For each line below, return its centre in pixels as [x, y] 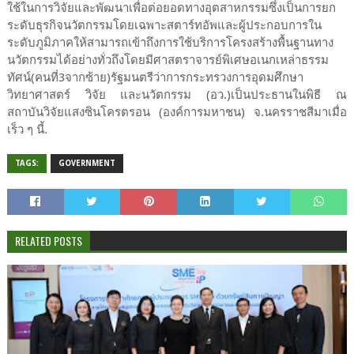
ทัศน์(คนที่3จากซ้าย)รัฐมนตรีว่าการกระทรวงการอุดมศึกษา [155, 77]
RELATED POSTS [48, 240]
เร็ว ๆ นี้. [27, 129]
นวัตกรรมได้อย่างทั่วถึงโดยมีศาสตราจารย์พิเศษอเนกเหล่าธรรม [168, 60]
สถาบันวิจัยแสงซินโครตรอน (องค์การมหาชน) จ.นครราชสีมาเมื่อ [177, 112]
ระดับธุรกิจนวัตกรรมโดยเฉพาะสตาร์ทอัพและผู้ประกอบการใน [164, 25]
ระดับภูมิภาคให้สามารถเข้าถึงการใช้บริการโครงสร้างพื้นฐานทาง [170, 42]
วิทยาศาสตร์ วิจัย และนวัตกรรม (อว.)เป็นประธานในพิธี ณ [177, 94]
